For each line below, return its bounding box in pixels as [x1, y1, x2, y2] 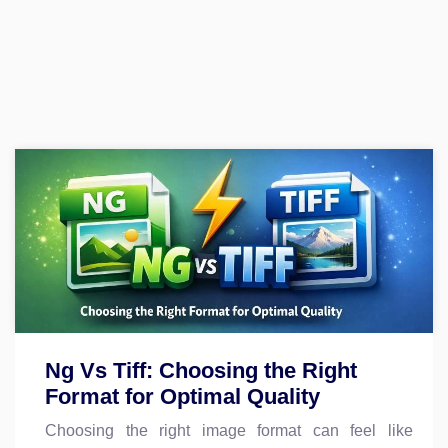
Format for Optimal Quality [45, 383, 320, 409]
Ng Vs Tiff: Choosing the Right [45, 357, 357, 383]
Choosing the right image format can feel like [45, 421, 413, 439]
